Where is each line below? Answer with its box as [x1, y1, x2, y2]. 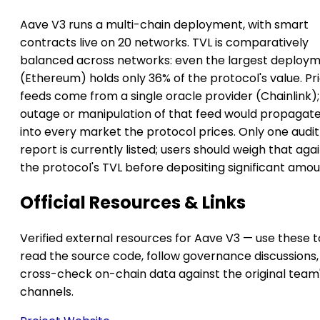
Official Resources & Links [20, 191, 246, 215]
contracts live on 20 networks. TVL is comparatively [20, 34, 309, 51]
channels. [20, 284, 74, 301]
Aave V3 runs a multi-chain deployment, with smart [20, 16, 309, 33]
